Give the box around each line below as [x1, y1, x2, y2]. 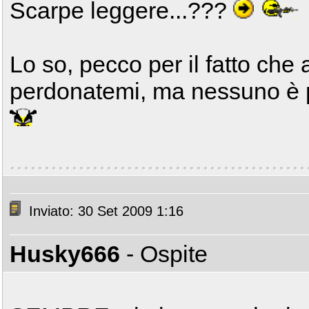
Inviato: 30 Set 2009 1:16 [25, 203, 183, 219]
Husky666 [10, 241, 120, 267]
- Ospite [126, 241, 208, 267]
